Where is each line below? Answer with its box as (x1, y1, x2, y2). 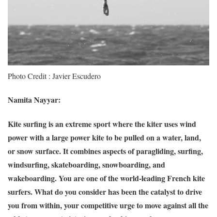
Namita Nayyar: (8, 94, 61, 106)
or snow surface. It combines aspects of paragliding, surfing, (8, 145, 203, 156)
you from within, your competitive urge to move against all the (8, 199, 208, 211)
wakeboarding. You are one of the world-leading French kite (8, 172, 205, 184)
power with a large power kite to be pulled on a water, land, (8, 131, 201, 143)
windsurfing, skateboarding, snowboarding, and (8, 158, 165, 170)
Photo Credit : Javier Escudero (8, 71, 101, 81)
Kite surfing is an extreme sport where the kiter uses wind (8, 118, 196, 129)
